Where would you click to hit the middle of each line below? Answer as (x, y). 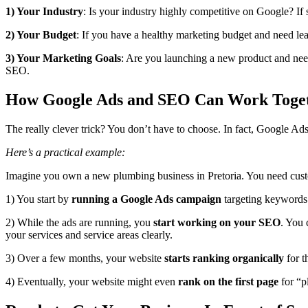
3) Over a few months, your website (84, 258)
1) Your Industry (44, 12)
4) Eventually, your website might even (92, 282)
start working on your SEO (217, 223)
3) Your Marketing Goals (63, 58)
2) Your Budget (41, 35)
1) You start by (38, 199)
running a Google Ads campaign (146, 199)
